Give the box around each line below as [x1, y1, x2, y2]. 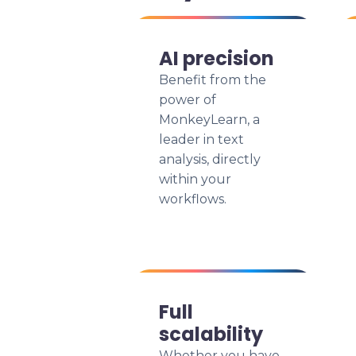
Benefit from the [159, 72, 266, 87]
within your [159, 172, 231, 187]
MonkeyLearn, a [159, 112, 260, 127]
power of [159, 92, 216, 107]
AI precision [159, 45, 274, 72]
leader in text [159, 132, 244, 147]
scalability [159, 321, 263, 347]
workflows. [159, 192, 226, 207]
